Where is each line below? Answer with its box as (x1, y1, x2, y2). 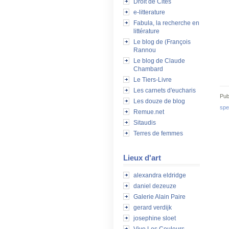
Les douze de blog (133, 98, 185, 105)
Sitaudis (133, 119, 156, 126)
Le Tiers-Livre (133, 76, 172, 83)
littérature (133, 28, 159, 35)
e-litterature (133, 9, 165, 16)
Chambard (133, 65, 163, 73)
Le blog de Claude (133, 57, 185, 64)
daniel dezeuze (133, 182, 176, 190)
